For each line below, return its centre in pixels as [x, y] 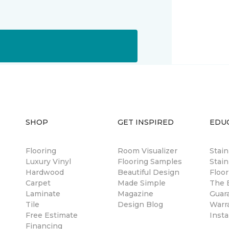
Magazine [135, 194]
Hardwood [45, 172]
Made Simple [142, 183]
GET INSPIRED [146, 122]
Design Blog [140, 204]
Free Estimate [52, 215]
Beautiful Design [148, 172]
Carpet [38, 183]
